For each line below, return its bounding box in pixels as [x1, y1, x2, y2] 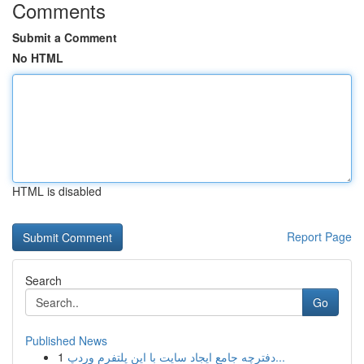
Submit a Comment [12, 29, 117, 45]
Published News [25, 332, 107, 349]
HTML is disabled [12, 183, 102, 199]
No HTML [12, 50, 63, 66]
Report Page [287, 228, 352, 245]
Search [25, 272, 62, 288]
